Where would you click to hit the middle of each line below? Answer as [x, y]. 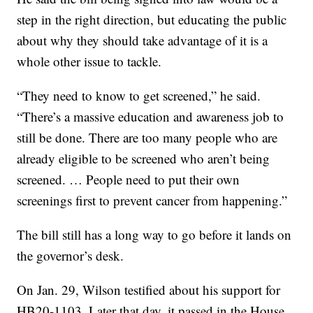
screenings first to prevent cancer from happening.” [152, 200]
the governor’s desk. [71, 255]
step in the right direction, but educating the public [152, 19]
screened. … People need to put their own [129, 179]
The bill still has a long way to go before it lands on [154, 234]
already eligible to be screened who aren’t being [144, 158]
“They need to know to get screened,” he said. [139, 95]
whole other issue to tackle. [89, 61]
